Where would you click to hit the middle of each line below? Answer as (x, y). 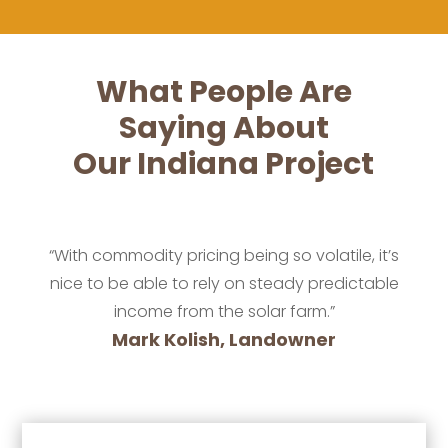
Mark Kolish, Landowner (224, 339)
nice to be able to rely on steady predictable (224, 283)
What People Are (223, 91)
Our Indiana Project (224, 163)
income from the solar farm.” (224, 311)
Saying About (223, 127)
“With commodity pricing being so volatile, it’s (224, 255)
